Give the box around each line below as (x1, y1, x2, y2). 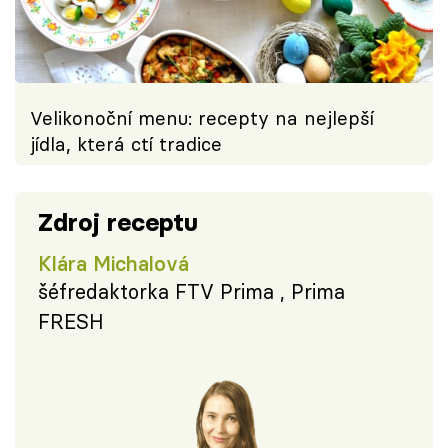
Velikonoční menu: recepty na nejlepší (30, 106, 374, 130)
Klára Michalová (37, 251, 189, 277)
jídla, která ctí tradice (30, 132, 222, 156)
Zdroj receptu (37, 207, 198, 239)
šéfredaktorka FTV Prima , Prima (37, 279, 345, 305)
